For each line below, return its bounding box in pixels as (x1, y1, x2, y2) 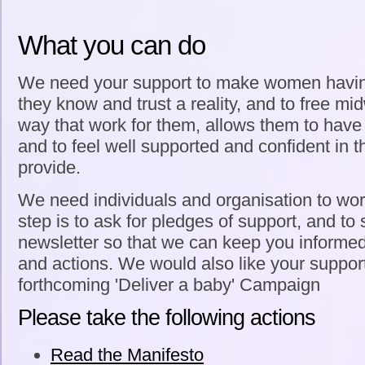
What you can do (18, 30, 205, 60)
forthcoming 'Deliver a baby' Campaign (18, 275, 320, 295)
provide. (18, 157, 81, 178)
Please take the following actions (18, 306, 315, 330)
